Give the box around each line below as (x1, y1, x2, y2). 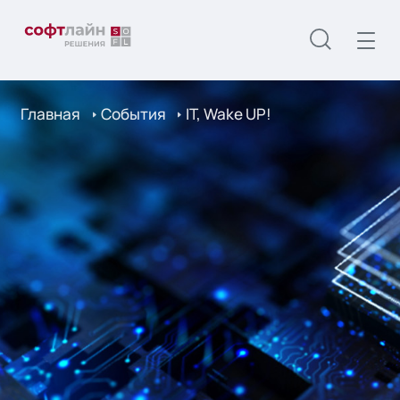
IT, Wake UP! (186, 104, 272, 125)
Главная (21, 104, 81, 125)
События (100, 104, 166, 125)
